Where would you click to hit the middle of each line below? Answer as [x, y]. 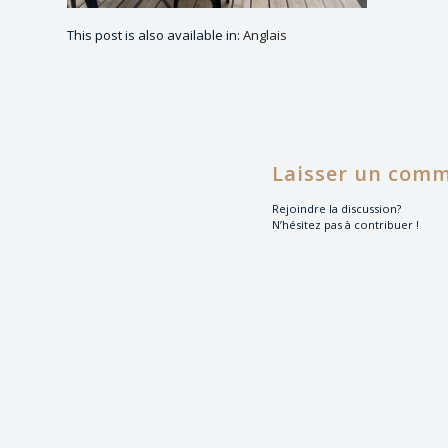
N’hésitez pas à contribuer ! [345, 225]
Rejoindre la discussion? [336, 209]
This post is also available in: [155, 35]
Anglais [265, 35]
